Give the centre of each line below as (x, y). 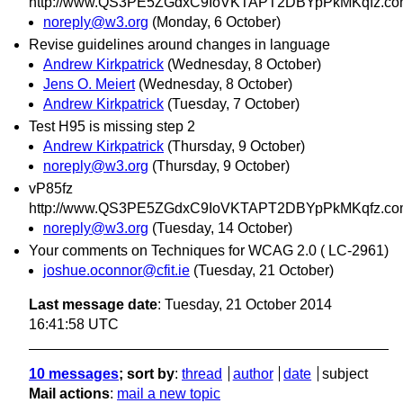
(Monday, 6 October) (216, 22)
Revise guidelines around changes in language (179, 44)
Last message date (93, 305)
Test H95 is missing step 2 (112, 126)
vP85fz (51, 189)
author (253, 374)
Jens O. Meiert (89, 84)
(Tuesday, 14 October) (222, 228)
